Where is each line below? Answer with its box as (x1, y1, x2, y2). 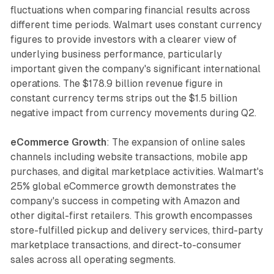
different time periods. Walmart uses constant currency (10, 18, 262, 31)
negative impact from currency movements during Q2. (10, 106, 256, 119)
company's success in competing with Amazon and (10, 194, 240, 207)
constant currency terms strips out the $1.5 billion (10, 92, 237, 104)
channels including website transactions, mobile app (10, 150, 248, 163)
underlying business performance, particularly (10, 48, 222, 60)
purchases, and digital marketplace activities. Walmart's (10, 165, 264, 177)
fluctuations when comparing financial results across (10, 4, 250, 16)
